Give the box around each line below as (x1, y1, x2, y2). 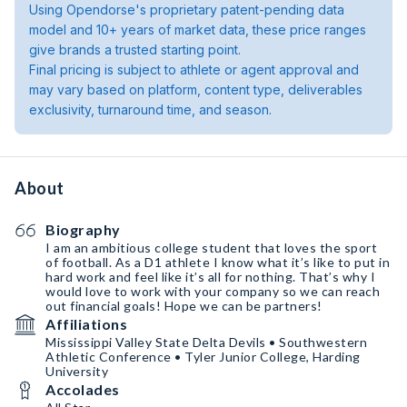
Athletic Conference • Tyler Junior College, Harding (45, 349, 361, 364)
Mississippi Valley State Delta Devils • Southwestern (45, 334, 367, 350)
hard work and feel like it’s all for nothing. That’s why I (45, 269, 375, 284)
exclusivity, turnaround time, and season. (29, 102, 272, 117)
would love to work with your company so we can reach (45, 283, 380, 299)
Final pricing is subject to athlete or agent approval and (29, 62, 359, 77)
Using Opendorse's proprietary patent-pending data (29, 2, 344, 17)
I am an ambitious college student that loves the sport (45, 240, 377, 255)
